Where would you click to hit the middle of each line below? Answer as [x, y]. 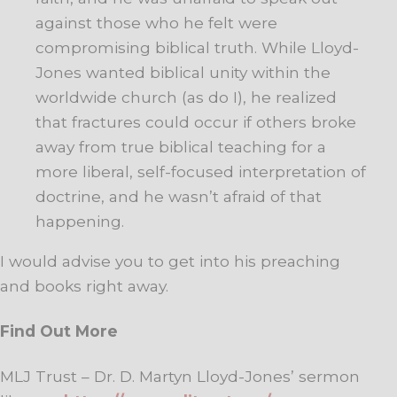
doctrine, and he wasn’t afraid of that [179, 196]
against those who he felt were [156, 22]
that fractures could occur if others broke [196, 121]
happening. [80, 221]
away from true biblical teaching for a [181, 146]
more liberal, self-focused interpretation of [201, 171]
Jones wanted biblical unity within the [183, 72]
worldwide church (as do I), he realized [186, 97]
